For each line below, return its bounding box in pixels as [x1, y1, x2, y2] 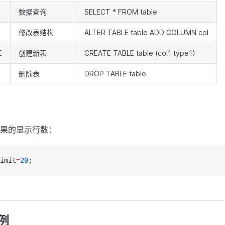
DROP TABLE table [84, 69, 146, 78]
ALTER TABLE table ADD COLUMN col [84, 28, 208, 37]
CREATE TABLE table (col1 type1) [84, 49, 195, 57]
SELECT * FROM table [84, 8, 157, 16]
